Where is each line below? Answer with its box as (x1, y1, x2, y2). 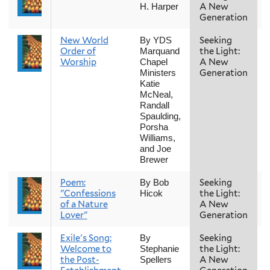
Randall (139, 100, 169, 110)
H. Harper (139, 1, 178, 11)
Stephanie (139, 243, 179, 254)
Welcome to (60, 243, 111, 254)
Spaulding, (139, 111, 181, 121)
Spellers (139, 254, 172, 265)
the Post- (60, 254, 99, 265)
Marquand (139, 46, 180, 56)
